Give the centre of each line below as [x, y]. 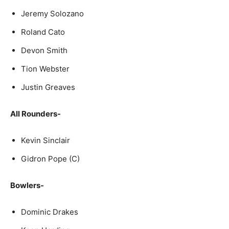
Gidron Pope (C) [50, 159]
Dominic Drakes [50, 212]
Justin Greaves [48, 87]
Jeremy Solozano [52, 14]
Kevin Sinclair [45, 140]
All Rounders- [36, 114]
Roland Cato [43, 32]
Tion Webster [45, 69]
